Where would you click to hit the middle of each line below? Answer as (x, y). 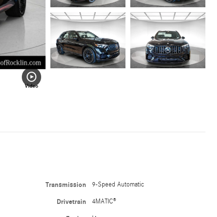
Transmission (66, 185)
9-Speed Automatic (118, 185)
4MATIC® (104, 202)
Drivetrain (72, 202)
